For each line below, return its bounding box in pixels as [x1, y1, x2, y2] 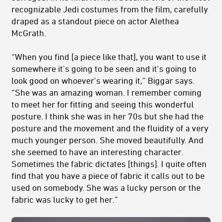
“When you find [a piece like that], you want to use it [11, 52, 207, 62]
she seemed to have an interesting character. [11, 147, 183, 157]
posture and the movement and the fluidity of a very [11, 123, 209, 133]
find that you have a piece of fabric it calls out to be [11, 170, 205, 181]
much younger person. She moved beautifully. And [11, 135, 204, 145]
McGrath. [11, 28, 46, 38]
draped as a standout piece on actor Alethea [11, 16, 179, 26]
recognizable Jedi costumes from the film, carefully [11, 4, 208, 14]
